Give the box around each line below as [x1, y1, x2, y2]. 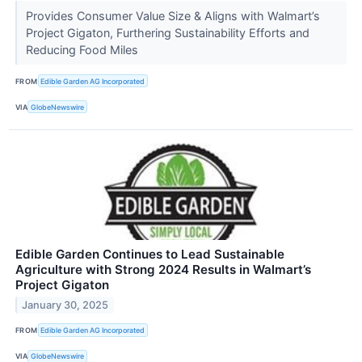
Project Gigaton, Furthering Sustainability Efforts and [25, 25, 309, 40]
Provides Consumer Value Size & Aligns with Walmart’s [25, 8, 320, 23]
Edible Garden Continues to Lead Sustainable [15, 246, 284, 263]
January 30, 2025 [22, 299, 109, 312]
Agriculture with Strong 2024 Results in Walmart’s [15, 262, 311, 278]
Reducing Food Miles [25, 42, 141, 57]
